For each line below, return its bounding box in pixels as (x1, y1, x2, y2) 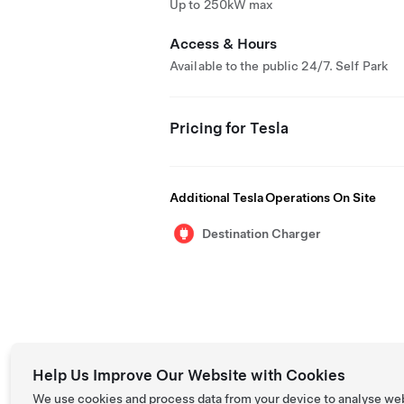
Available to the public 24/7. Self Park (170, 59, 388, 73)
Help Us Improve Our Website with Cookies (32, 366, 345, 384)
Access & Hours (170, 35, 277, 52)
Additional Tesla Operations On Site (170, 190, 376, 205)
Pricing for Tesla (170, 119, 289, 137)
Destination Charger (202, 226, 321, 241)
